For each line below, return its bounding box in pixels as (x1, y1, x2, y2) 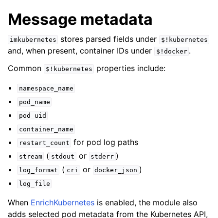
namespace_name (18, 84, 73, 92)
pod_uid (18, 111, 46, 119)
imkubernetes (9, 36, 56, 43)
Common (8, 63, 44, 73)
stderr (91, 152, 114, 160)
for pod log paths (71, 137, 139, 147)
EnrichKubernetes (31, 197, 94, 207)
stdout (51, 152, 74, 160)
